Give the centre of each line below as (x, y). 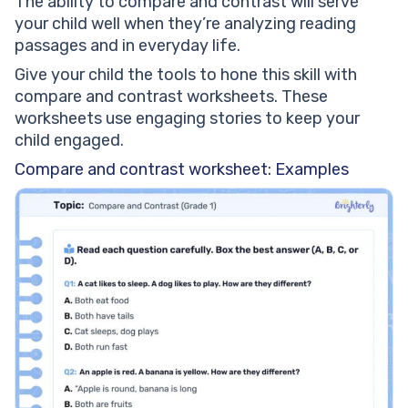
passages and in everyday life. (127, 46)
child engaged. (69, 140)
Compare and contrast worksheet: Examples (182, 169)
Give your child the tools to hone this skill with (186, 75)
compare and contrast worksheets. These (171, 97)
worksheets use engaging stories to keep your (187, 118)
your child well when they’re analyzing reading (185, 24)
